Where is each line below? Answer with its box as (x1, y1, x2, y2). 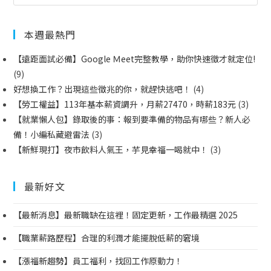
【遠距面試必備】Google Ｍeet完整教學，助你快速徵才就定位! (13, 53, 256, 65)
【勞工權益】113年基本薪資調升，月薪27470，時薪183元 (13, 98, 237, 111)
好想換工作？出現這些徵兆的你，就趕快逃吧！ (13, 83, 192, 96)
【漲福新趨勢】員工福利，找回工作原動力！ (13, 255, 183, 267)
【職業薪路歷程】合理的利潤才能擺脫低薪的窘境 (13, 232, 200, 244)
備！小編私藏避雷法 (13, 128, 90, 141)
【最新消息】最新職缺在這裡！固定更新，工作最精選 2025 (13, 209, 238, 221)
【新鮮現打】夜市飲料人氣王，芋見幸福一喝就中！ (13, 143, 209, 156)
